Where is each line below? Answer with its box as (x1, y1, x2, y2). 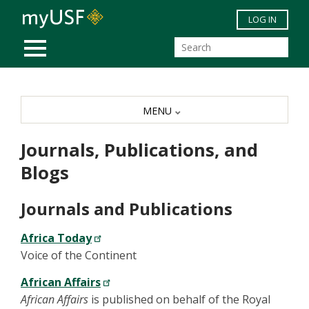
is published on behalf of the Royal (88, 292, 270, 308)
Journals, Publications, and (21, 138, 258, 163)
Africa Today (21, 230, 92, 246)
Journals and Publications (21, 197, 232, 221)
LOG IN (248, 13, 277, 26)
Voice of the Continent (21, 248, 137, 263)
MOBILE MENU (34, 32, 108, 48)
